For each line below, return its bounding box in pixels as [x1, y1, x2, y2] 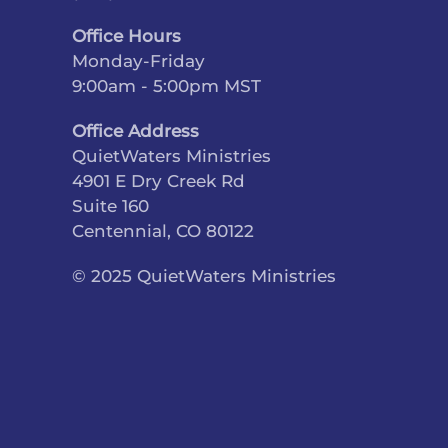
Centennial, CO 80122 [72, 221, 254, 242]
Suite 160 [72, 196, 149, 217]
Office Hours [72, 26, 181, 47]
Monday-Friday [72, 51, 205, 72]
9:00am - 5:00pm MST [72, 76, 261, 97]
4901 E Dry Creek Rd [72, 171, 245, 192]
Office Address [72, 121, 199, 142]
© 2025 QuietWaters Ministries [72, 266, 336, 287]
